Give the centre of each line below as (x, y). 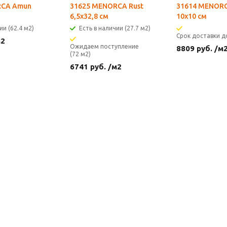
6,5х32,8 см (89, 16)
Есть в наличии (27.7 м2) (115, 28)
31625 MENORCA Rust (107, 6)
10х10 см (192, 16)
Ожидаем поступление (104, 46)
